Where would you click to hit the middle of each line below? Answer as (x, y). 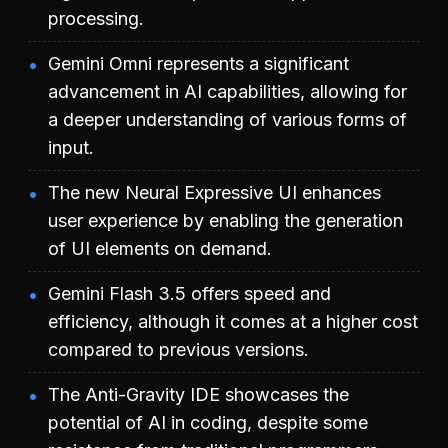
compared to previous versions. (178, 349)
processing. (96, 18)
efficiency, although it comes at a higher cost (233, 321)
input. (71, 147)
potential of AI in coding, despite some (208, 422)
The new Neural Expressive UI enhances (214, 192)
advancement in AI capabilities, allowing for (227, 91)
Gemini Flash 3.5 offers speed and (189, 293)
